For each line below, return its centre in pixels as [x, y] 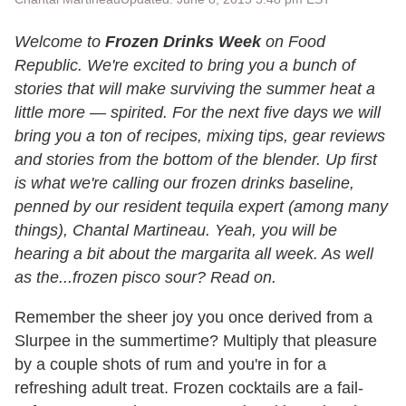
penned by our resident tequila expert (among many [201, 207]
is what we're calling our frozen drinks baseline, [184, 184]
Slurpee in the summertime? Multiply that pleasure [196, 341]
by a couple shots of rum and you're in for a [170, 365]
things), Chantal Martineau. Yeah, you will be [176, 231]
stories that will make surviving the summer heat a [195, 89]
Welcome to [60, 42]
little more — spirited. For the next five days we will [198, 113]
